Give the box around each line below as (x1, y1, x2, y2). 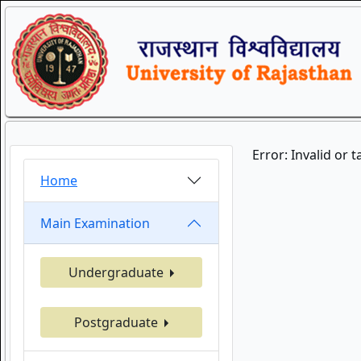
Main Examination (40, 214, 150, 232)
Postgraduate (73, 313, 161, 331)
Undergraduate (68, 263, 167, 281)
